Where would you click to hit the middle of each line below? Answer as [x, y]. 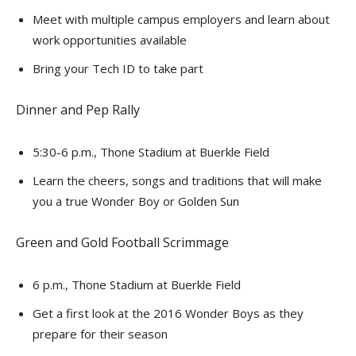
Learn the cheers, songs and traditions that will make [177, 180]
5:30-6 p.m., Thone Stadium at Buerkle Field [151, 152]
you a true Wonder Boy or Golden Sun [136, 201]
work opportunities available [110, 40]
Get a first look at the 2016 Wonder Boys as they [168, 313]
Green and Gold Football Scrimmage [122, 242]
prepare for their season [100, 334]
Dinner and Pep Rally [78, 110]
